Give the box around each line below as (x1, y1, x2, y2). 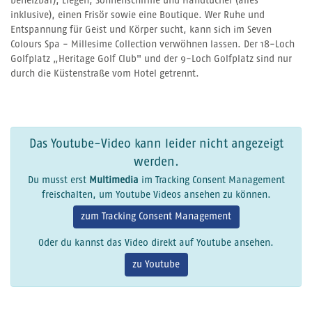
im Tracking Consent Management (138, 175, 285, 186)
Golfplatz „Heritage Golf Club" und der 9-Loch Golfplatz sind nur (10, 54, 292, 65)
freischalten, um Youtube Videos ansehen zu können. (41, 190, 271, 201)
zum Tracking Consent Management (81, 212, 231, 222)
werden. (133, 155, 179, 169)
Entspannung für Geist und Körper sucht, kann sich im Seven (10, 25, 272, 36)
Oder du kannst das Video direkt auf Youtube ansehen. (38, 237, 274, 248)
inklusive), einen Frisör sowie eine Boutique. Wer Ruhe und (10, 10, 265, 21)
